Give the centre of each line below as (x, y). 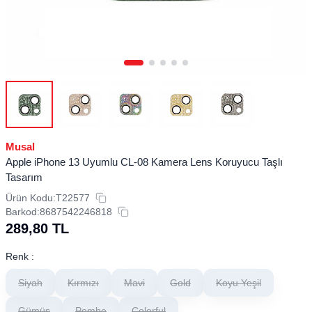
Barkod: (23, 211)
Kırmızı (83, 282)
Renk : (20, 256)
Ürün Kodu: (31, 197)
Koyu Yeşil (239, 282)
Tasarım (24, 177)
